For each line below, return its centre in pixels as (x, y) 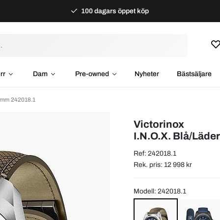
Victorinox (159, 124)
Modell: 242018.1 (160, 191)
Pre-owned (92, 74)
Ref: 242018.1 (155, 153)
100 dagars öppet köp (114, 11)
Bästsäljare (194, 74)
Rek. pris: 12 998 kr (163, 165)
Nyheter (147, 74)
